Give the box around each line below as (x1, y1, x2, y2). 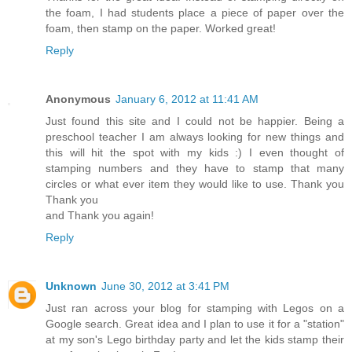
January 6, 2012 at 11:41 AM (115, 92, 258, 105)
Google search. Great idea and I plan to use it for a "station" (46, 317, 344, 330)
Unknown (46, 279, 97, 292)
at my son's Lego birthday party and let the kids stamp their (46, 332, 344, 346)
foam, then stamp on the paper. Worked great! (46, 21, 276, 35)
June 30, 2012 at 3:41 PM (101, 279, 229, 292)
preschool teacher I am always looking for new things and (46, 130, 344, 143)
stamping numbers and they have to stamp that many (46, 161, 344, 174)
